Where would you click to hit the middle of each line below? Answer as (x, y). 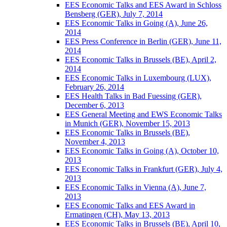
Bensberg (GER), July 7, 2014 (114, 14)
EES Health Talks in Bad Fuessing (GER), (133, 96)
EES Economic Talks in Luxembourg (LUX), (138, 78)
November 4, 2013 (95, 142)
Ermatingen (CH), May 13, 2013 (117, 215)
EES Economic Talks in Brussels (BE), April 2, (141, 60)
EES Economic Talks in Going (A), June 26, (136, 23)
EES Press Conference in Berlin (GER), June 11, (143, 41)
